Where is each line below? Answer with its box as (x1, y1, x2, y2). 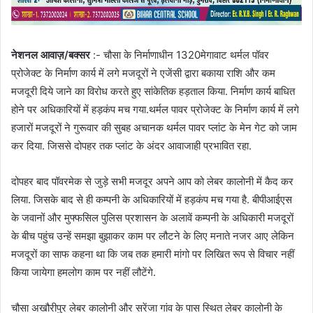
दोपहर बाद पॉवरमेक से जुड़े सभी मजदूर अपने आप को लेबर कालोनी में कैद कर (11, 175, 293, 189)
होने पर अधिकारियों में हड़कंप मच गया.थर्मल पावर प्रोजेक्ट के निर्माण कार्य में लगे (11, 103, 299, 117)
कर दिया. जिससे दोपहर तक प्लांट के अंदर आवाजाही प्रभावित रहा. (11, 139, 252, 153)
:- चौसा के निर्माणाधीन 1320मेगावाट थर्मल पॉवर (90, 48, 269, 62)
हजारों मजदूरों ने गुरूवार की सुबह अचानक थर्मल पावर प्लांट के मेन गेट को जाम (11, 121, 297, 135)
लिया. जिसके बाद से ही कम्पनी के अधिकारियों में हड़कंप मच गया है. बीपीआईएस (11, 193, 292, 207)
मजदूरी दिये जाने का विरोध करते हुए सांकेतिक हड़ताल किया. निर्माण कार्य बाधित (11, 85, 295, 99)
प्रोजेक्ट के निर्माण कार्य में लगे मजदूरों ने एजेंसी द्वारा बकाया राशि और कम (11, 66, 275, 80)
